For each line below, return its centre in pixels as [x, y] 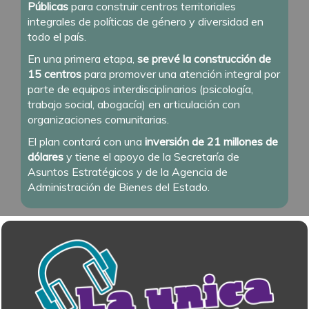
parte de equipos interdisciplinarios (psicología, [140, 89]
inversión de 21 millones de [210, 141]
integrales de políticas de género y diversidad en [146, 21]
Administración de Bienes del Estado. [119, 187]
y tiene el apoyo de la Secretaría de [151, 156]
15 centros [56, 73]
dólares [46, 156]
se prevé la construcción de [204, 58]
